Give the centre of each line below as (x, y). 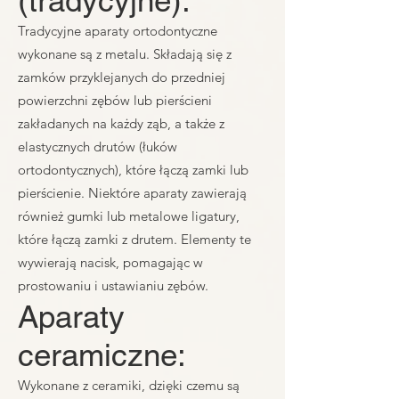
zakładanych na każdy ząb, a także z (121, 123)
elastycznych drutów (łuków (98, 147)
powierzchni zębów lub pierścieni (115, 100)
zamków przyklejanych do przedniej (122, 77)
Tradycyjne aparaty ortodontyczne (118, 31)
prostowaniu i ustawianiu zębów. (113, 285)
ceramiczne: (102, 355)
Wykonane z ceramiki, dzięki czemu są (129, 385)
